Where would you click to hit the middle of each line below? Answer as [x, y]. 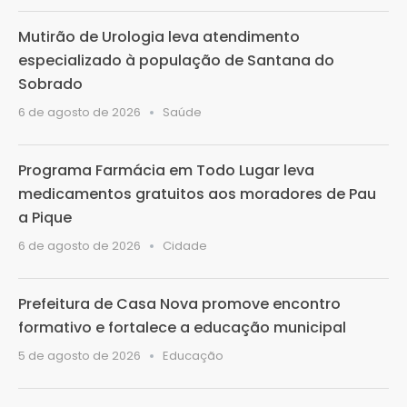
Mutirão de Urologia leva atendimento [159, 36]
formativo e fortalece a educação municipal [182, 327]
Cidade [185, 245]
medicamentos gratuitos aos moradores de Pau [197, 194]
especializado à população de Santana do [176, 60]
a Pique [45, 217]
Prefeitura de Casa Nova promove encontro [179, 303]
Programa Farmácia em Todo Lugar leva [166, 170]
